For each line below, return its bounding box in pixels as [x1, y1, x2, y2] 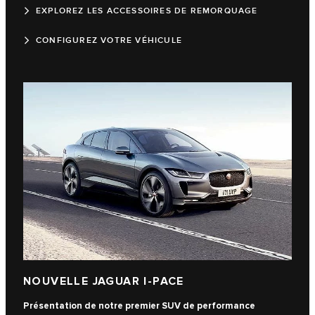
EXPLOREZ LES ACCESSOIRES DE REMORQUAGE [36, 5, 258, 16]
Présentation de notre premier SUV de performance [23, 300, 255, 311]
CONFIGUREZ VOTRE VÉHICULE [36, 34, 182, 46]
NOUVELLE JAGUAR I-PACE [23, 274, 184, 288]
